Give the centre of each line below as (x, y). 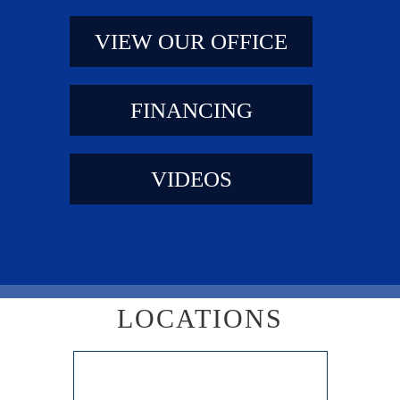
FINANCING (191, 110)
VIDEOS (191, 179)
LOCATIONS (200, 318)
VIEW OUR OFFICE (191, 41)
